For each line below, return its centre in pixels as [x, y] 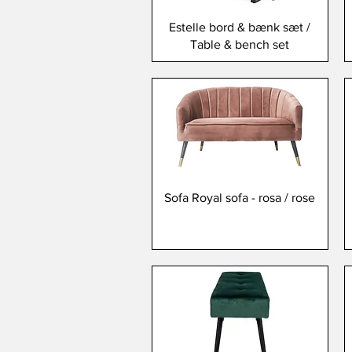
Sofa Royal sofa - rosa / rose [240, 198]
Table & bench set [240, 45]
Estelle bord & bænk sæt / [240, 27]
